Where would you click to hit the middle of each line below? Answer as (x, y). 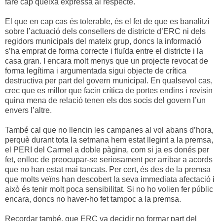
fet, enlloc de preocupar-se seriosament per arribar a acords (109, 159)
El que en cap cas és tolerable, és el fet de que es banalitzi (107, 21)
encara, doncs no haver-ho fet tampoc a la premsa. (93, 199)
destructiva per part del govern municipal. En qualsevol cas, (109, 80)
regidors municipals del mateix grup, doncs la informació (103, 41)
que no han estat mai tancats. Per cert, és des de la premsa (108, 169)
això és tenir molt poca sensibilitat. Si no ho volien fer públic (109, 189)
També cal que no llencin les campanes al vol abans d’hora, (109, 130)
